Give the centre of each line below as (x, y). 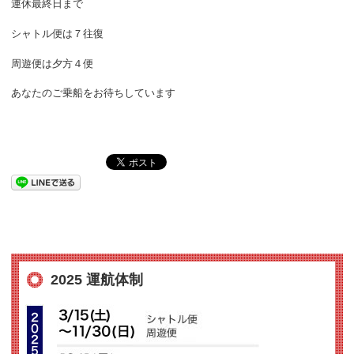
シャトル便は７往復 (57, 33)
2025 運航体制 (96, 279)
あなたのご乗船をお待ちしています (93, 93)
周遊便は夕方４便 (52, 63)
